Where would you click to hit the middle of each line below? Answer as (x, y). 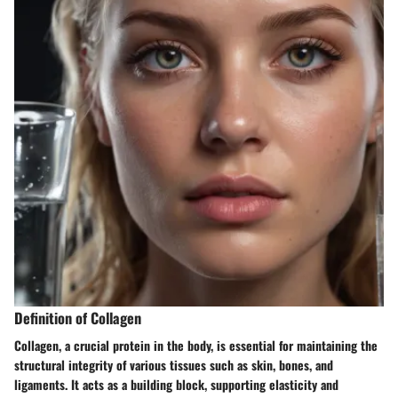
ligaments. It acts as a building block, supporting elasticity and (176, 385)
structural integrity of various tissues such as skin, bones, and (174, 365)
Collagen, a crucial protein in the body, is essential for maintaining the (196, 346)
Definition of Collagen (78, 318)
